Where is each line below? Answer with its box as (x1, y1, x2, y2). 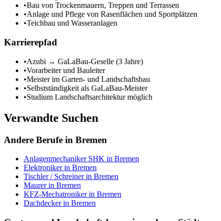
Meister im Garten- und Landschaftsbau (27, 74, 150, 83)
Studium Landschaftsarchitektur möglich (27, 92, 152, 101)
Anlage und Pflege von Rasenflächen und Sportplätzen (27, 10, 197, 19)
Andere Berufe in (4, 134, 75, 145)
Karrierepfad (4, 37, 57, 48)
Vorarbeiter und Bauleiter (27, 66, 105, 74)
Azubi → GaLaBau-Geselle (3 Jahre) (27, 57, 143, 66)
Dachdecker (24, 199, 61, 208)
